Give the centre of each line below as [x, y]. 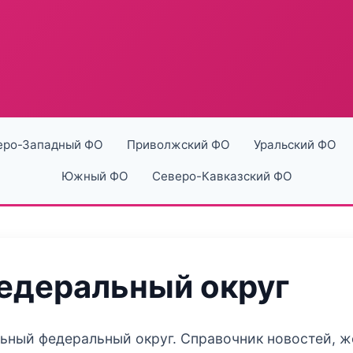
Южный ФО [95, 176]
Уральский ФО [295, 145]
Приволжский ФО [178, 145]
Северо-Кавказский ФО [222, 176]
